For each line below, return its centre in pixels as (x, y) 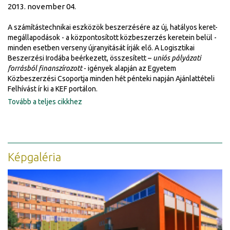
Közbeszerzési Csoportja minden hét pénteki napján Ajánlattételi (111, 78)
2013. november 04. (42, 6)
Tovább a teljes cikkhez (45, 101)
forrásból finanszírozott (45, 68)
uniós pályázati (177, 58)
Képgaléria (34, 157)
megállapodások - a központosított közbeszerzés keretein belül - (112, 37)
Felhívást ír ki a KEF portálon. (53, 89)
